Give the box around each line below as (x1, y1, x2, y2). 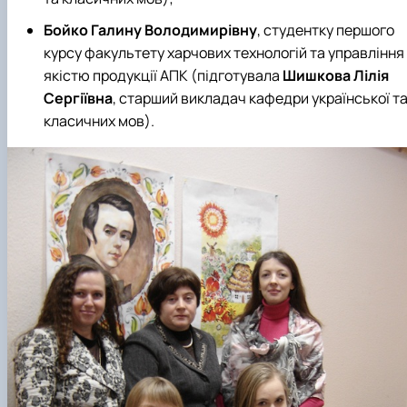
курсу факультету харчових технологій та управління (44, 42, 404, 63)
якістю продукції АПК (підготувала (44, 65, 283, 85)
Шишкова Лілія (283, 65, 389, 85)
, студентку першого (257, 19, 394, 40)
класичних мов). (44, 110, 154, 131)
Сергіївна (44, 87, 113, 108)
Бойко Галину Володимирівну (44, 19, 257, 40)
